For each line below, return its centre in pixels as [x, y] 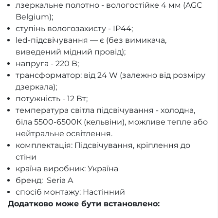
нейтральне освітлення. [64, 134]
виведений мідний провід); [71, 52]
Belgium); [34, 17]
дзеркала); [36, 87]
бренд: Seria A [44, 180]
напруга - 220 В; [47, 64]
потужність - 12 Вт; [52, 99]
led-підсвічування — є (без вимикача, [91, 40]
